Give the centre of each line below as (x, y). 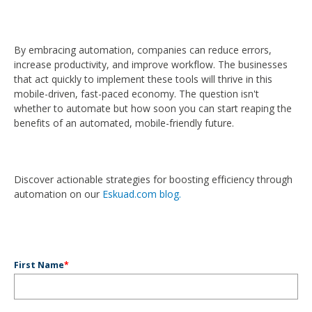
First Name (39, 265)
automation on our (58, 194)
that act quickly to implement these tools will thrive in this (143, 79)
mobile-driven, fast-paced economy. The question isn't (136, 93)
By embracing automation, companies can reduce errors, (143, 49)
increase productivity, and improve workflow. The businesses (151, 64)
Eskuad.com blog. (142, 194)
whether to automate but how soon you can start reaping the (153, 108)
